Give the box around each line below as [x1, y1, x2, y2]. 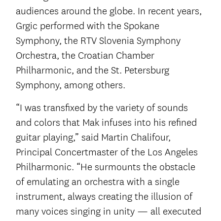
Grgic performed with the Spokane [16, 20, 159, 33]
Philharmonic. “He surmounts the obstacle [16, 161, 195, 174]
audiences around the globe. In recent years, [16, 5, 202, 18]
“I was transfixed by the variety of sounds [16, 102, 188, 114]
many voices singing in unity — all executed [16, 205, 201, 218]
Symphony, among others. [16, 79, 125, 92]
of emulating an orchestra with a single [16, 176, 180, 188]
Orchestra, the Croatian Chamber [16, 49, 154, 62]
